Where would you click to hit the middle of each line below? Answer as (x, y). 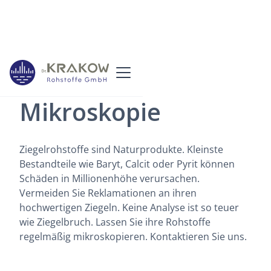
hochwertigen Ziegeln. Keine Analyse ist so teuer (129, 207)
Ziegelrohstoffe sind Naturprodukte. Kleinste (121, 149)
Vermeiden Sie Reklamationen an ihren (108, 193)
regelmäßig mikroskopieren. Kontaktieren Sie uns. (133, 237)
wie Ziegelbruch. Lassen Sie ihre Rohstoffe (115, 222)
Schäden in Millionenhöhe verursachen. (109, 178)
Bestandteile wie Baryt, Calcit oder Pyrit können (127, 164)
